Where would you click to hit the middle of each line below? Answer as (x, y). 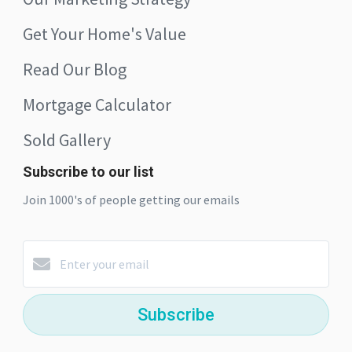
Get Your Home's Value (104, 33)
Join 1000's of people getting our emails (131, 199)
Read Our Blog (75, 69)
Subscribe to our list (88, 171)
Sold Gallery (67, 139)
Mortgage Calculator (97, 104)
